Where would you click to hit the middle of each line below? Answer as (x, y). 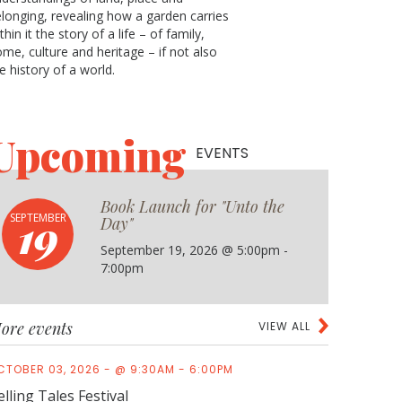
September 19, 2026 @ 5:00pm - (194, 250)
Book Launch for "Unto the (192, 206)
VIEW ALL (284, 326)
